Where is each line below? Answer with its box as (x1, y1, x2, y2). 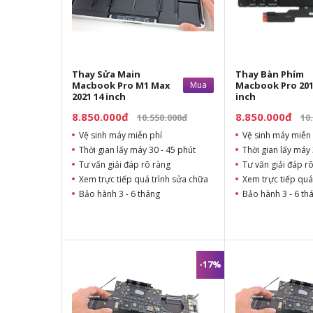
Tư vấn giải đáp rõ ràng (79, 158, 170, 170)
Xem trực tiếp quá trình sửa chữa (79, 173, 208, 185)
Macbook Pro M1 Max (72, 78, 170, 92)
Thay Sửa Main (72, 67, 140, 80)
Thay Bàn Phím (235, 67, 304, 80)
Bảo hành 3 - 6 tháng (79, 187, 160, 200)
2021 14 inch (72, 89, 126, 103)
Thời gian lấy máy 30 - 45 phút (79, 143, 196, 156)
